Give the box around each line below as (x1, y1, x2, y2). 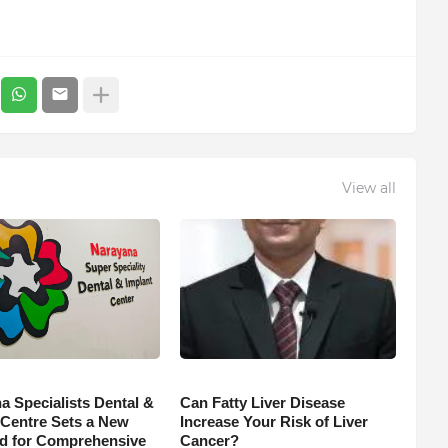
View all (341, 179, 396, 198)
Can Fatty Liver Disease (179, 393, 345, 411)
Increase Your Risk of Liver (179, 412, 368, 430)
